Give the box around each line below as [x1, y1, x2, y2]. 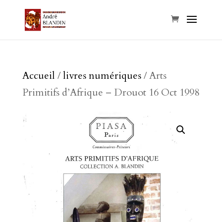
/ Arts [141, 69, 166, 82]
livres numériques [62, 69, 141, 82]
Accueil [22, 69, 55, 82]
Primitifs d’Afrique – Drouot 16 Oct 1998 [22, 86, 199, 99]
